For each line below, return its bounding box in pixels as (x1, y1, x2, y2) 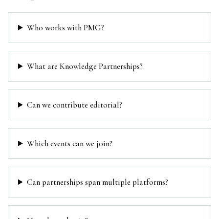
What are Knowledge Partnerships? (27, 61, 143, 71)
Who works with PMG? (27, 22, 105, 33)
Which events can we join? (27, 138, 113, 149)
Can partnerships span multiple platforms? (27, 177, 169, 187)
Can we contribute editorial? (27, 100, 123, 110)
